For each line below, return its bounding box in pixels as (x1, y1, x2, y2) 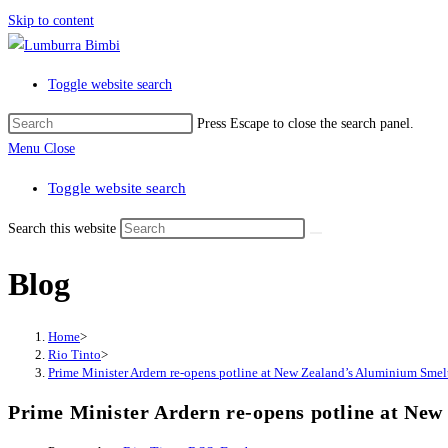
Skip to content (8, 13, 94, 28)
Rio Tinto (48, 346, 101, 362)
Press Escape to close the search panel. (197, 116, 414, 131)
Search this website (8, 221, 120, 236)
